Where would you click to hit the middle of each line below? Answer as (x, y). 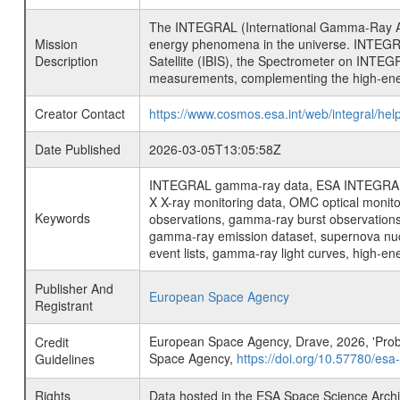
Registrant (63, 305)
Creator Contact (79, 113)
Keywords (62, 218)
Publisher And (74, 288)
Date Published (77, 149)
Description (66, 61)
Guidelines (64, 359)
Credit (51, 342)
